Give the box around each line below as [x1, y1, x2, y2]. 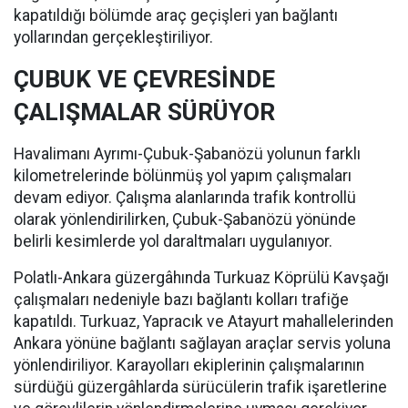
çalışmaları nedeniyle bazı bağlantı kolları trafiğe [14, 291, 349, 309]
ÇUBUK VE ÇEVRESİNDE [14, 66, 275, 93]
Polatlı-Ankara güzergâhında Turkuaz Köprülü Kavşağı [14, 269, 389, 287]
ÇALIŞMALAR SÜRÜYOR [14, 98, 275, 126]
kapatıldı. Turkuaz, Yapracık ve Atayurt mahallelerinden [14, 312, 393, 331]
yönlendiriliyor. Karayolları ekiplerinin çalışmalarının [14, 356, 364, 374]
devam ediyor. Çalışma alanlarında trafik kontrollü [14, 189, 356, 207]
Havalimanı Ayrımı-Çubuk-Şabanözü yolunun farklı [14, 145, 361, 163]
